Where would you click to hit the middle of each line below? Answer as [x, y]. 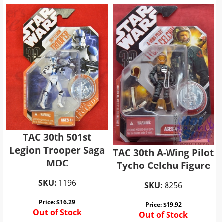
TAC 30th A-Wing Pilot [164, 152]
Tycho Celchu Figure [163, 165]
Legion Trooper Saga [57, 150]
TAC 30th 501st [57, 137]
